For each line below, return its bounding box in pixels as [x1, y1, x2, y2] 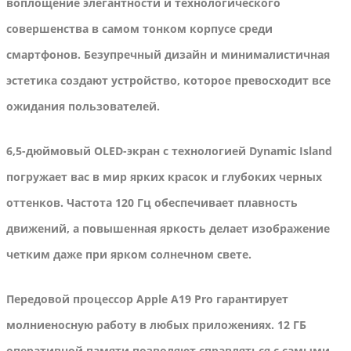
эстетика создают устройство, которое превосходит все [6, 73, 331, 89]
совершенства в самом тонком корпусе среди [6, 21, 273, 37]
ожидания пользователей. [6, 99, 160, 114]
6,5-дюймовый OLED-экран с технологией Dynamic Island [6, 143, 332, 159]
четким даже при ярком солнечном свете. [6, 247, 251, 262]
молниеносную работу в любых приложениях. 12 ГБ [6, 317, 306, 333]
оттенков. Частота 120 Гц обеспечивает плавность [6, 195, 298, 211]
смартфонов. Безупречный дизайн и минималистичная [6, 47, 330, 63]
